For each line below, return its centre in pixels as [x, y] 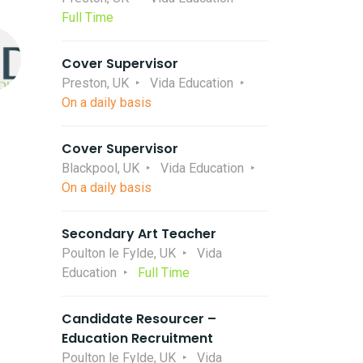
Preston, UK [95, 83]
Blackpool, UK [100, 168]
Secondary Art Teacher [139, 234]
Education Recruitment [137, 338]
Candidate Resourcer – [139, 319]
